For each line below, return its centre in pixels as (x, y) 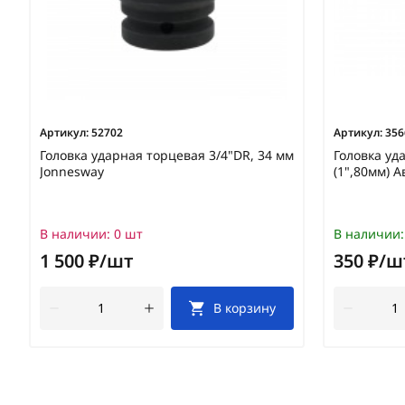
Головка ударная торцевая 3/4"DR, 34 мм (167, 155)
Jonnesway (72, 172)
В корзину (245, 308)
